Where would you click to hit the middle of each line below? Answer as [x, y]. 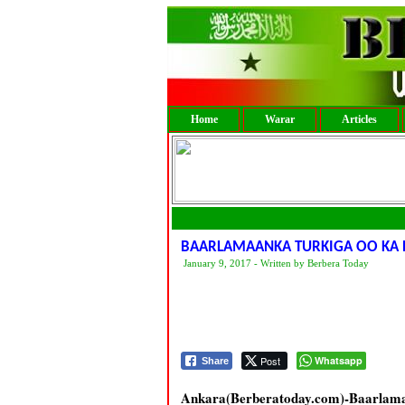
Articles [359, 119]
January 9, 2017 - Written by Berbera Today [276, 263]
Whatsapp [338, 360]
